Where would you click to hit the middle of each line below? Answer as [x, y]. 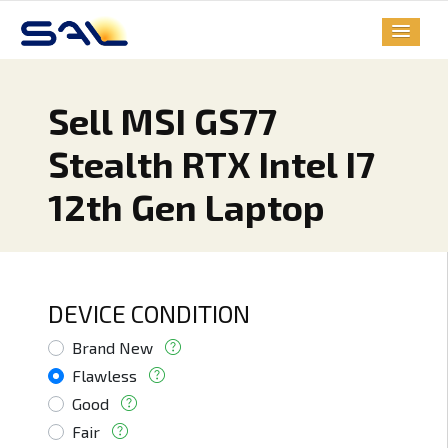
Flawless [104, 376]
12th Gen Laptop [186, 207]
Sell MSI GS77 [162, 121]
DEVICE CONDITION [149, 314]
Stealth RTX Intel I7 [211, 164]
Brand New [112, 348]
